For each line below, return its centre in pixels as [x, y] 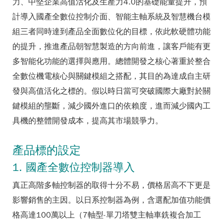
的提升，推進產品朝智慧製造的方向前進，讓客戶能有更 [111, 47]
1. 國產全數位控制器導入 [74, 167]
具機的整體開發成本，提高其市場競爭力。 [88, 121]
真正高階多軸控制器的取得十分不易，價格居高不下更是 [111, 185]
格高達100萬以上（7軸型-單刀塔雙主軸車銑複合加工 [107, 215]
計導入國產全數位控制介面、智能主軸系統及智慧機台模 [111, 17]
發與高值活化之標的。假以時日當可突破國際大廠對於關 [111, 91]
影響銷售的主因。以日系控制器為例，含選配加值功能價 [111, 200]
